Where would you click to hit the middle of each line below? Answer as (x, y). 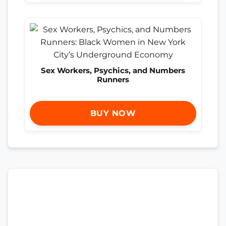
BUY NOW (113, 113)
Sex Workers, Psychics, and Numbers (113, 71)
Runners (113, 80)
